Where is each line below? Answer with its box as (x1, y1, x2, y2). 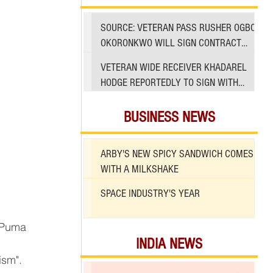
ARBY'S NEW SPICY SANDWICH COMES (101, 147, 253, 161)
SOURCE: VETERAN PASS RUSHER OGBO (101, 21, 256, 34)
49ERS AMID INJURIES (101, 91, 188, 104)
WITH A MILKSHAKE (101, 163, 179, 176)
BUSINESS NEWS (123, 108, 215, 126)
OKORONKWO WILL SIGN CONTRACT (101, 37, 241, 49)
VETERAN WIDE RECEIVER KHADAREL (101, 60, 247, 74)
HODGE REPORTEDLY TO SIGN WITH (101, 76, 238, 89)
